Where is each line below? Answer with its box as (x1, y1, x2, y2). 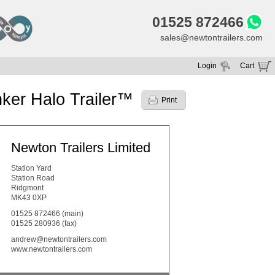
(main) (60, 209, 83, 219)
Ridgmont (11, 184, 44, 193)
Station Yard (11, 164, 52, 173)
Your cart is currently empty (172, 85, 261, 94)
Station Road (11, 174, 55, 183)
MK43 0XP (11, 193, 47, 203)
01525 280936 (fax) (11, 219, 77, 228)
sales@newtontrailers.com (160, 33, 263, 43)
